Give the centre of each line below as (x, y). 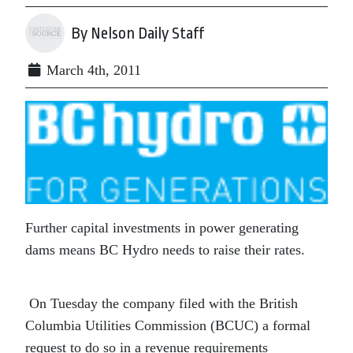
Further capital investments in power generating (162, 227)
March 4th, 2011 (92, 70)
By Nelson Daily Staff (137, 33)
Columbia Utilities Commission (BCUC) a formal (168, 325)
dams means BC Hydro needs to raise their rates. (165, 249)
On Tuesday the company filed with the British (162, 303)
